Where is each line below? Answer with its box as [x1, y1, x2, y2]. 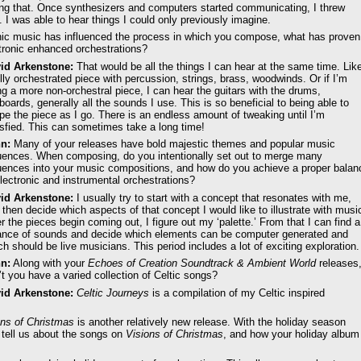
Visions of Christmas [126, 328, 223, 341]
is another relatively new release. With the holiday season [74, 316, 346, 329]
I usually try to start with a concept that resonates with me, [73, 191, 351, 204]
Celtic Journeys [77, 286, 149, 299]
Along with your [10, 257, 88, 270]
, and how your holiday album [223, 328, 359, 341]
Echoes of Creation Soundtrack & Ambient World [88, 257, 316, 270]
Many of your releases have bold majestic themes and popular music [10, 138, 335, 151]
